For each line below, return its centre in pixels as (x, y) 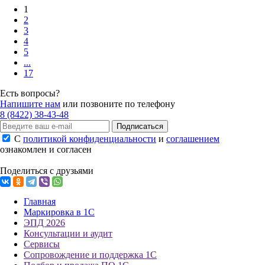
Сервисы (42, 244)
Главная (40, 201)
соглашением (193, 138)
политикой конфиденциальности (90, 138)
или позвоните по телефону (118, 104)
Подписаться (140, 126)
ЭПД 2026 (44, 222)
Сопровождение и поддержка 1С (90, 254)
